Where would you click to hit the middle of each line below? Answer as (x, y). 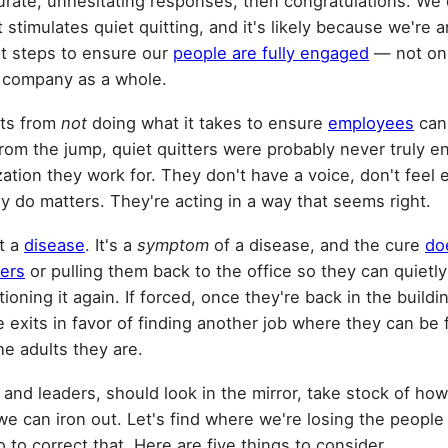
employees (371, 122)
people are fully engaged (271, 52)
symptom (173, 244)
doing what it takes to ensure (210, 122)
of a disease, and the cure (317, 244)
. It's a (111, 244)
